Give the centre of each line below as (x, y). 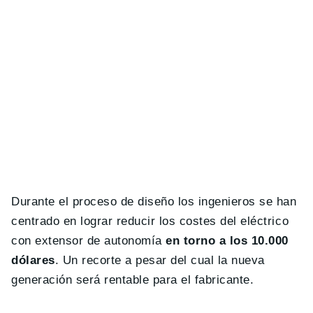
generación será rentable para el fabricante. (133, 280)
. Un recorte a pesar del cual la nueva (160, 261)
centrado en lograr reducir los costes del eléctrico (150, 221)
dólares (33, 261)
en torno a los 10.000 (227, 241)
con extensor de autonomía (89, 241)
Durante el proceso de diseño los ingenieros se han (154, 202)
